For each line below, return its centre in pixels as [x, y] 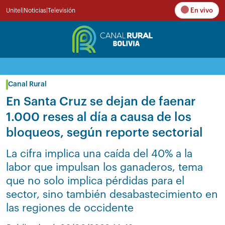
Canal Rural [27, 84]
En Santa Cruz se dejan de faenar [101, 101]
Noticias [35, 10]
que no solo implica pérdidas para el [95, 181]
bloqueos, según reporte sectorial [104, 133]
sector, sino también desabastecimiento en [112, 195]
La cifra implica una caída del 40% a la [99, 154]
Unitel [14, 10]
